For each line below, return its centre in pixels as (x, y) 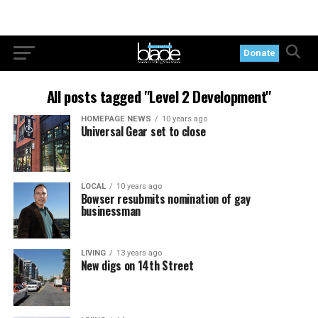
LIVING (93, 253)
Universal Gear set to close (143, 131)
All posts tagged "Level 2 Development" (159, 96)
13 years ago (139, 253)
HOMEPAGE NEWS (116, 119)
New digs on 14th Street (137, 266)
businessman (111, 210)
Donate (260, 53)
